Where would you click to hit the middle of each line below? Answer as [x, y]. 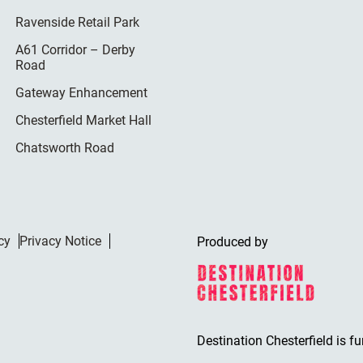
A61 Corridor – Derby [76, 49]
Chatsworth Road [65, 147]
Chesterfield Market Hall [84, 120]
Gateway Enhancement [82, 92]
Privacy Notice [60, 241]
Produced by [232, 241]
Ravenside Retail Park [78, 22]
